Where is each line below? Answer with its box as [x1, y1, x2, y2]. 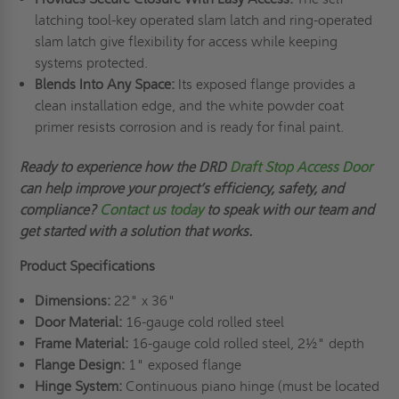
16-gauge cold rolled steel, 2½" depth [127, 334, 364, 352]
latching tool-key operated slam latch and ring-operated [34, 11, 372, 28]
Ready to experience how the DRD [20, 158, 231, 175]
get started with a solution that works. [20, 222, 253, 240]
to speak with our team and [203, 200, 375, 218]
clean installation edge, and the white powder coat [34, 96, 344, 114]
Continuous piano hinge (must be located [121, 377, 379, 395]
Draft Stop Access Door [230, 158, 373, 175]
